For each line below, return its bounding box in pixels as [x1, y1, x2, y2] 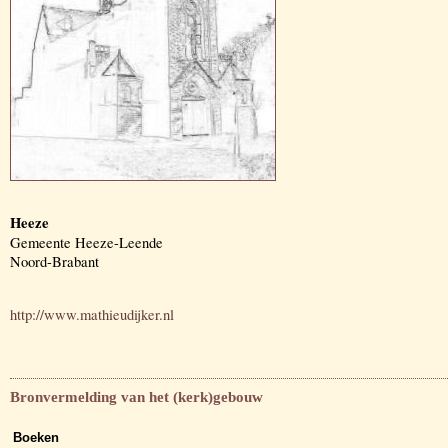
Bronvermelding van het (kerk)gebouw [10, 389, 263, 406]
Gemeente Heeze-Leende [10, 233, 163, 252]
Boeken [13, 430, 59, 446]
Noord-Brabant [10, 252, 99, 271]
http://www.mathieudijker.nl [10, 304, 174, 324]
